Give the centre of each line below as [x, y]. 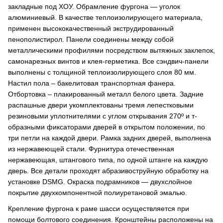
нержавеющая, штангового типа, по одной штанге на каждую [108, 160]
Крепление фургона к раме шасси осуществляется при [99, 209]
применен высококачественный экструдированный [91, 28]
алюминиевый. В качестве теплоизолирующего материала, [105, 17]
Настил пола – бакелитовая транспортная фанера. [92, 83]
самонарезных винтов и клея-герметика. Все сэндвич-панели [108, 61]
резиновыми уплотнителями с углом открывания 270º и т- [103, 116]
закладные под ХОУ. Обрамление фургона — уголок [94, 6]
